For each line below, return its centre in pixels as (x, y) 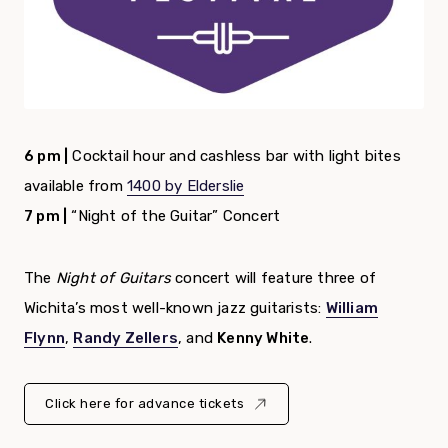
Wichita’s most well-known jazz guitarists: (175, 308)
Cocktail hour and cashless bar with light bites (234, 156)
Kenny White (263, 338)
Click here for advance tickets (144, 404)
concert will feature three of (276, 278)
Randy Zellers (126, 338)
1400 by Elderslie (186, 186)
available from (75, 186)
